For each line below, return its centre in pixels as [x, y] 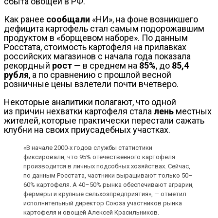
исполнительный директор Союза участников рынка [103, 203]
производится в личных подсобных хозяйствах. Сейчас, [107, 166]
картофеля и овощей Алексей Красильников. [91, 213]
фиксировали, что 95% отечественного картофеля [99, 157]
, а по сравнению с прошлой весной [100, 75]
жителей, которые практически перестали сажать [104, 121]
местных [193, 111]
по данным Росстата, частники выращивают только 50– [108, 176]
